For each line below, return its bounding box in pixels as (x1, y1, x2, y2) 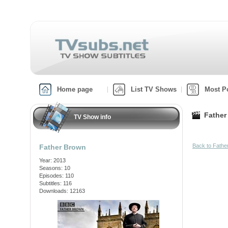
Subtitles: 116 (39, 180, 72, 186)
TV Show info (74, 113, 111, 121)
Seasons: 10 (39, 165, 70, 171)
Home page (57, 85, 93, 93)
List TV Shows (131, 85, 177, 93)
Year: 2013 (39, 157, 66, 163)
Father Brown (39, 143, 86, 151)
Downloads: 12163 (39, 188, 85, 194)
